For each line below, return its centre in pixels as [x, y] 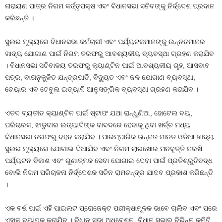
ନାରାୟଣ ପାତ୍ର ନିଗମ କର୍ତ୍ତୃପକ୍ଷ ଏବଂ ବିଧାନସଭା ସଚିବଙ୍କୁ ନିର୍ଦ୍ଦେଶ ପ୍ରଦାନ [110, 6]
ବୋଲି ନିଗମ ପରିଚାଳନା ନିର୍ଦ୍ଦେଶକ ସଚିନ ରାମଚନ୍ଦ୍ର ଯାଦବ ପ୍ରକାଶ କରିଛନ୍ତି [109, 172]
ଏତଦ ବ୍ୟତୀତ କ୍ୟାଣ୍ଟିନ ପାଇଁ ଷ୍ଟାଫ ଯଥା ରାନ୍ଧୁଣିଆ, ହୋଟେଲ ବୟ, [99, 113]
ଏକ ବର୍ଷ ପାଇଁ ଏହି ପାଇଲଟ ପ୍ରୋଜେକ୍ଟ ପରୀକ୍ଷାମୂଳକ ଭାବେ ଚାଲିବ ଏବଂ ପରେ [111, 208]
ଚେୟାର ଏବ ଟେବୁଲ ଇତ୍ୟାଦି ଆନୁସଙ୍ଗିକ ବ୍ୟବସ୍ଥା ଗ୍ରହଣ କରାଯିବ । [102, 89]
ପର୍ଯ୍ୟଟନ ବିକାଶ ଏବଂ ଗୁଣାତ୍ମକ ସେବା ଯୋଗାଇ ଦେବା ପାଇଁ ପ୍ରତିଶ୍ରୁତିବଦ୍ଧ [109, 161]
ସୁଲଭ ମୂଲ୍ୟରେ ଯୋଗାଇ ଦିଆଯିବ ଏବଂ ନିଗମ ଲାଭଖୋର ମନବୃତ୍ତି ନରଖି [104, 149]
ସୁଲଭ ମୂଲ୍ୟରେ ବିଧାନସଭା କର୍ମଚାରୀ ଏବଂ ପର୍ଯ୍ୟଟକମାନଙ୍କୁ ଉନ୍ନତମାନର [105, 42]
